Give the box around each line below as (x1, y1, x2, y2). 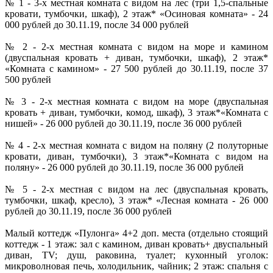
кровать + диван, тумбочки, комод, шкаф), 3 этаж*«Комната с (5, 107, 268, 118)
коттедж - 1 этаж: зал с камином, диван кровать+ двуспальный (5, 238, 268, 249)
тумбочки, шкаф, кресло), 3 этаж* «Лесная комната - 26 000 (5, 194, 268, 205)
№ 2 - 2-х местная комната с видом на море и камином (5, 41, 268, 52)
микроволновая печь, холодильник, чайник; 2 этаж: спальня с (5, 260, 268, 271)
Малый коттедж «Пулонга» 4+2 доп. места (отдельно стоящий (5, 227, 268, 238)
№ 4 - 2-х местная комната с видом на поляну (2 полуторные (5, 140, 268, 151)
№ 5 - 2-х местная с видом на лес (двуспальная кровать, (5, 183, 268, 194)
